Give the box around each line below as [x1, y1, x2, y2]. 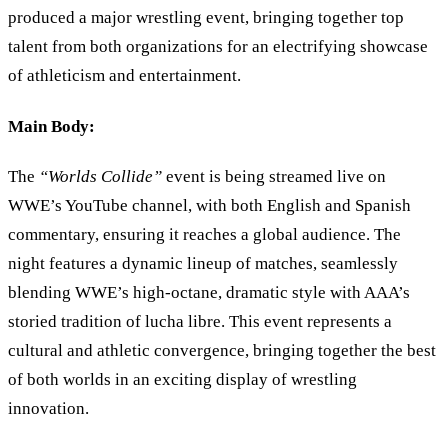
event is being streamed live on [162, 166, 386, 186]
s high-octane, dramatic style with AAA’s [122, 282, 410, 302]
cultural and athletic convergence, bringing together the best [8, 340, 436, 360]
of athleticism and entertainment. [8, 66, 241, 86]
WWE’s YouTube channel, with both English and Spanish [8, 195, 411, 215]
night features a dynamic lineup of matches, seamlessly [8, 253, 398, 273]
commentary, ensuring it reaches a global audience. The [8, 224, 401, 244]
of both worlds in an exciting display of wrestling [8, 369, 357, 389]
